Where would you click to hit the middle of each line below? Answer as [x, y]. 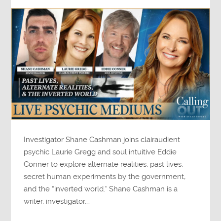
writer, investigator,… [57, 202]
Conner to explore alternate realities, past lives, [104, 165]
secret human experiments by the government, [105, 177]
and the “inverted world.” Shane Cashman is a [101, 189]
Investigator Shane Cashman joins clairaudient [102, 140]
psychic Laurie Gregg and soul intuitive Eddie [100, 152]
